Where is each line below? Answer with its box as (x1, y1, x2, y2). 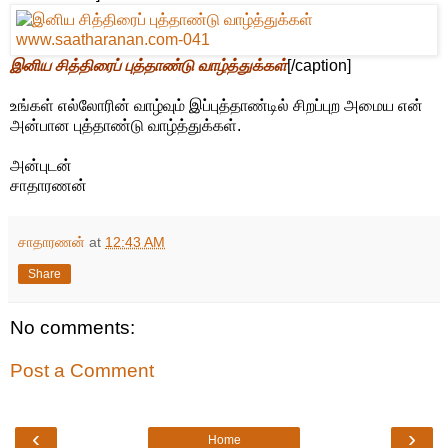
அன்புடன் (10, 156, 72, 174)
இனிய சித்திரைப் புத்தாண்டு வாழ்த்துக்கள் (10, 56, 287, 74)
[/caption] (287, 56, 351, 74)
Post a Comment (10, 360, 154, 382)
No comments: (10, 316, 135, 338)
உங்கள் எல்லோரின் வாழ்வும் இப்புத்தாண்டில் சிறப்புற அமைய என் (10, 96, 423, 114)
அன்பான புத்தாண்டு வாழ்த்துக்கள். (10, 116, 241, 134)
